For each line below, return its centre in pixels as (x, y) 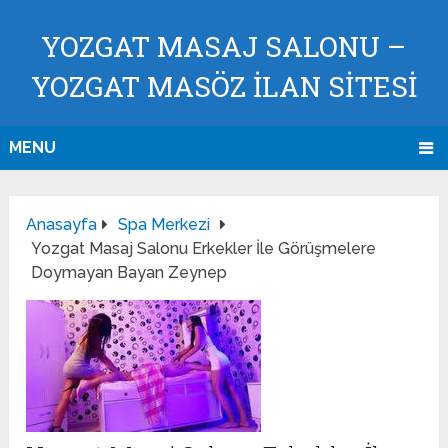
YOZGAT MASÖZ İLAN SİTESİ (223, 86)
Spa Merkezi (164, 225)
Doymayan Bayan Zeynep (129, 273)
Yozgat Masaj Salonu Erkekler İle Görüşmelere (204, 249)
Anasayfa (62, 225)
